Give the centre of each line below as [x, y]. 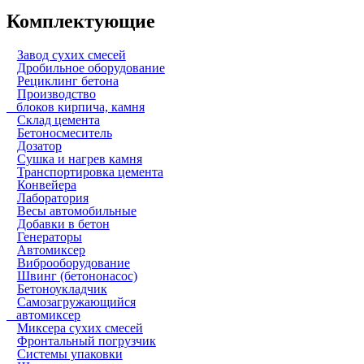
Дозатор [39, 145]
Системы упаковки [69, 353]
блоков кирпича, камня [76, 106]
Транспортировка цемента [90, 171]
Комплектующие [81, 21]
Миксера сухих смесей [80, 327]
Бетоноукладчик [62, 288]
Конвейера [46, 184]
